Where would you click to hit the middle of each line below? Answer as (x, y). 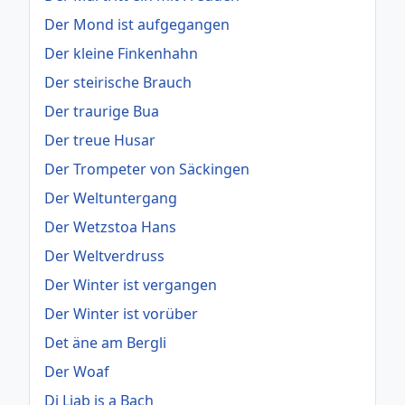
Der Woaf (77, 371)
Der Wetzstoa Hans (110, 226)
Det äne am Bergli (105, 342)
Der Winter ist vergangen (131, 284)
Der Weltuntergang (111, 198)
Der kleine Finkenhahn (121, 53)
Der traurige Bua (102, 111)
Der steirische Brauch (118, 82)
